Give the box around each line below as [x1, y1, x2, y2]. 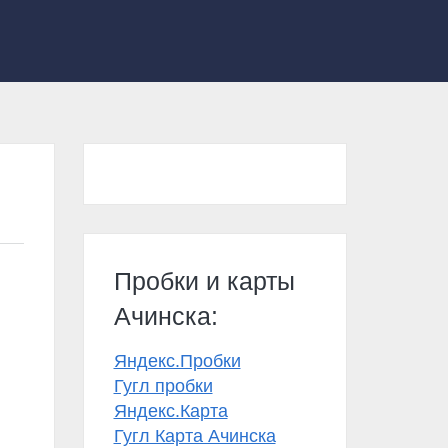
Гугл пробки [113, 376, 213, 396]
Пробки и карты [113, 267, 295, 295]
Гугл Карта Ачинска [113, 426, 276, 446]
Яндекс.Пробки [113, 351, 241, 371]
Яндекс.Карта [113, 401, 228, 421]
